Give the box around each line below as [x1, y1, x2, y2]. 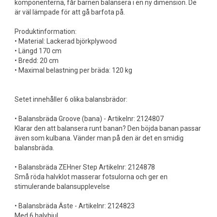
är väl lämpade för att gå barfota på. [15, 8, 125, 16]
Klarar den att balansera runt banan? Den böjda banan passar [15, 124, 201, 132]
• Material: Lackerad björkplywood [15, 37, 117, 45]
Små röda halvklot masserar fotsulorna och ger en [15, 173, 168, 181]
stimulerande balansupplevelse [15, 183, 110, 190]
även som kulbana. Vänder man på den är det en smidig [15, 134, 184, 142]
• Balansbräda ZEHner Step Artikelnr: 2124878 [15, 163, 155, 171]
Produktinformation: [15, 28, 77, 35]
